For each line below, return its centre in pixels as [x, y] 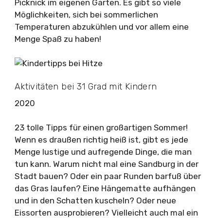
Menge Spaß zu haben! [58, 39]
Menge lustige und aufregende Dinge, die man [103, 152]
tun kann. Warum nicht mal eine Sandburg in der [107, 164]
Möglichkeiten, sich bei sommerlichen [86, 14]
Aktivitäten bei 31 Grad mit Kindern [86, 86]
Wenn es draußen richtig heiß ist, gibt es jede [101, 140]
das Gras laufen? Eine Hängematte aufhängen [105, 188]
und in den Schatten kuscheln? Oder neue [95, 200]
